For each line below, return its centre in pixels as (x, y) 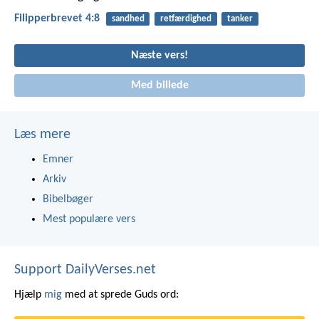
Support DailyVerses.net (85, 270)
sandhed (128, 19)
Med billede (159, 86)
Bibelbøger (68, 200)
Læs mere (42, 135)
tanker (240, 19)
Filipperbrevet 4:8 (57, 19)
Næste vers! (159, 56)
